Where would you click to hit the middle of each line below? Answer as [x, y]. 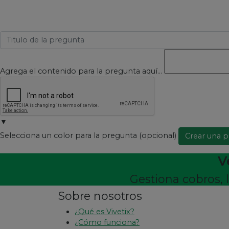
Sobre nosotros [100, 196]
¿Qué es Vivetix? [105, 212]
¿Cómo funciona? [107, 222]
